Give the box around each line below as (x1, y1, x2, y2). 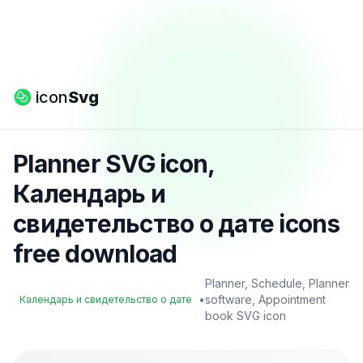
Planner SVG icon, (13, 149, 215, 178)
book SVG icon (205, 309, 286, 322)
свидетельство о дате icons (13, 209, 340, 238)
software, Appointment (205, 293, 326, 306)
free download (13, 239, 177, 268)
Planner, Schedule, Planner (205, 276, 349, 290)
